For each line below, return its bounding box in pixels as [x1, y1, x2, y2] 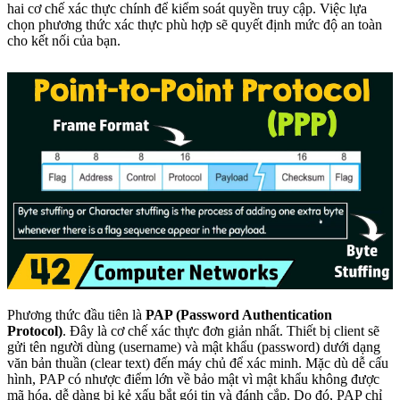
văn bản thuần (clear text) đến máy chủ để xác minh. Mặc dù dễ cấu [7, 354, 388, 371]
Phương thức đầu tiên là [7, 306, 146, 322]
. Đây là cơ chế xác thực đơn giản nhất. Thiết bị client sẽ [62, 322, 379, 338]
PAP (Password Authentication [146, 306, 332, 322]
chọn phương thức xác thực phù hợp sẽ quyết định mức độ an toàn [7, 16, 382, 32]
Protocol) [7, 322, 62, 338]
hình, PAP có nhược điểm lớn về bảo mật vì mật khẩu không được [7, 371, 379, 387]
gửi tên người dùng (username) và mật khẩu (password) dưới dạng [7, 338, 380, 354]
